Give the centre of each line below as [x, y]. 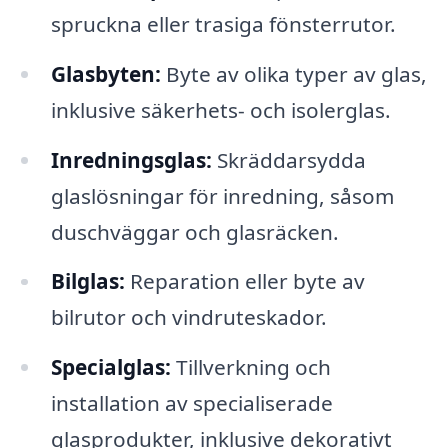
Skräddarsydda [288, 159]
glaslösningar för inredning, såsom [222, 195]
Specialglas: [110, 367]
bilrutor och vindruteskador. [188, 317]
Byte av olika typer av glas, [293, 73]
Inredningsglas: [131, 159]
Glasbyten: [105, 73]
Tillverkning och [250, 367]
